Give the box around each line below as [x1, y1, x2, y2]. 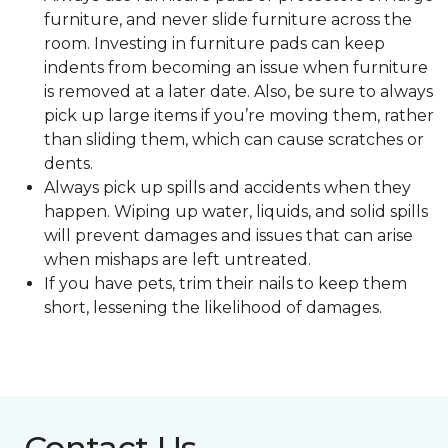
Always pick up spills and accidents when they [44, 178, 411, 198]
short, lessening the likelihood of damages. [44, 298, 382, 318]
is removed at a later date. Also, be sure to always [44, 82, 433, 102]
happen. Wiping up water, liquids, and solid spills [44, 202, 428, 222]
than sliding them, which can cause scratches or [44, 130, 424, 150]
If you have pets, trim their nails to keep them [44, 274, 407, 294]
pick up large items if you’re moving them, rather [44, 106, 434, 126]
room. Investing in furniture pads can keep [44, 34, 385, 54]
